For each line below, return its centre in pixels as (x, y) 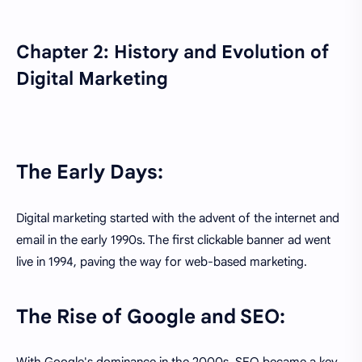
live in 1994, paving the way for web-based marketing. (162, 261)
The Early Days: (90, 173)
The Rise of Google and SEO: (151, 316)
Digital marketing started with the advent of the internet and (178, 218)
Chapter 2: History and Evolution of (173, 52)
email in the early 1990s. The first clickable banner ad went (173, 240)
